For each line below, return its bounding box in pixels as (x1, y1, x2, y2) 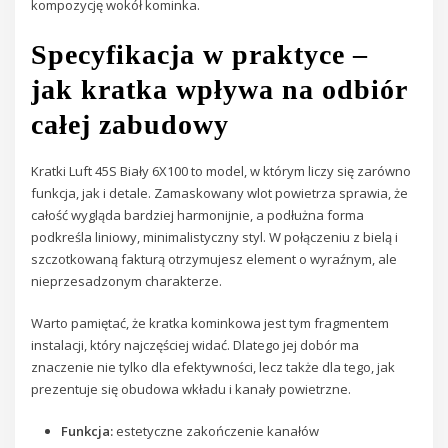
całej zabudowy (31, 108, 230, 140)
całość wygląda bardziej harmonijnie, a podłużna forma (31, 205, 365, 224)
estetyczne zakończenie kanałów (112, 422, 319, 441)
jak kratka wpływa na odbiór (31, 73, 409, 105)
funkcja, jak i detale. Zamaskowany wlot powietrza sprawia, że (31, 183, 409, 202)
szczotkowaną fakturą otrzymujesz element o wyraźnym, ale (31, 249, 398, 268)
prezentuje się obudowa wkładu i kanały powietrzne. (31, 380, 352, 399)
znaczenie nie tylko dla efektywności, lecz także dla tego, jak (31, 358, 396, 377)
